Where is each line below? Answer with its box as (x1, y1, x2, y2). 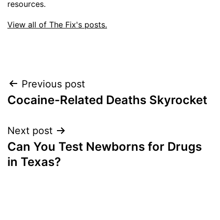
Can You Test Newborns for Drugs (7, 139, 202, 154)
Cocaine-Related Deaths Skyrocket (7, 92, 207, 107)
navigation (7, 98, 93, 120)
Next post (7, 124, 53, 137)
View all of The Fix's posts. (7, 19, 107, 29)
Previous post (22, 78, 85, 90)
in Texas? (7, 154, 61, 169)
